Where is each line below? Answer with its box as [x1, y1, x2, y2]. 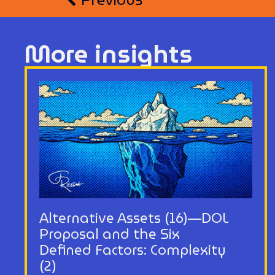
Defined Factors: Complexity [39, 239, 227, 261]
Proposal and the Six [39, 223, 180, 245]
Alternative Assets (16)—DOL [39, 207, 230, 229]
